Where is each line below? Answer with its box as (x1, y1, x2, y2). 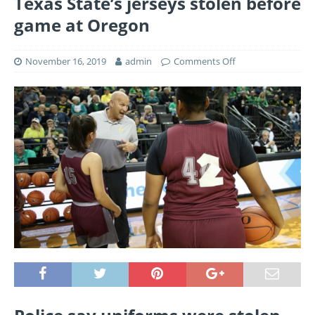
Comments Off (174, 55, 236, 67)
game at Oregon (14, 13, 150, 37)
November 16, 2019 (25, 55, 106, 67)
